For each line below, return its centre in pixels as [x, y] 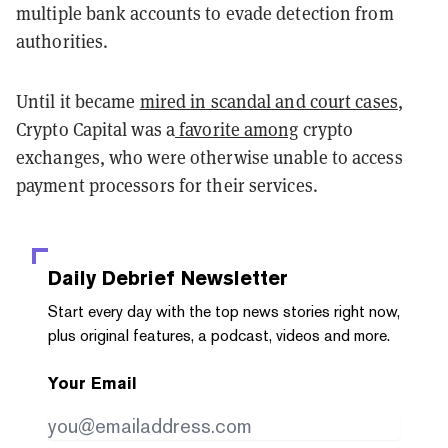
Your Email [92, 383]
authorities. [62, 41]
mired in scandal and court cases [268, 101]
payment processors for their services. [167, 185]
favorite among [237, 129]
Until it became [78, 101]
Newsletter [231, 277]
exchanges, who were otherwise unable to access [209, 157]
